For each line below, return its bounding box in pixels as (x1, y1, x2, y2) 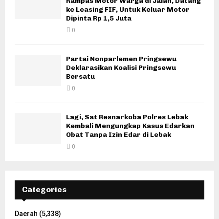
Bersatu (66, 72, 95, 81)
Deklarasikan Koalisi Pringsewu (66, 64, 176, 72)
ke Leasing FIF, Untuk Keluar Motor (66, 5, 190, 14)
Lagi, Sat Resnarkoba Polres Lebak (66, 113, 188, 122)
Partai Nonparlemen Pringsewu (66, 55, 176, 64)
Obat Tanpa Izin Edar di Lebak (66, 131, 171, 139)
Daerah (15, 210, 38, 218)
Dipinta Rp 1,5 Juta (66, 14, 131, 23)
